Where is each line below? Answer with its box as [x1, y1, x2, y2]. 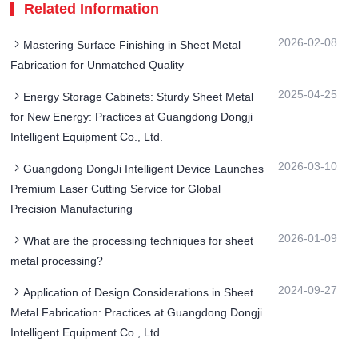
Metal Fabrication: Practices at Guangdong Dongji [10, 306, 263, 320]
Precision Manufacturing [10, 202, 133, 216]
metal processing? [10, 254, 104, 268]
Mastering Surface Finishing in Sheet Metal [23, 38, 241, 52]
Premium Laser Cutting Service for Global [10, 182, 221, 196]
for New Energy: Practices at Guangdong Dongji [10, 110, 253, 124]
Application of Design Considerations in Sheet [23, 286, 254, 300]
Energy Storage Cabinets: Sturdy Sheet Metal [23, 90, 254, 104]
